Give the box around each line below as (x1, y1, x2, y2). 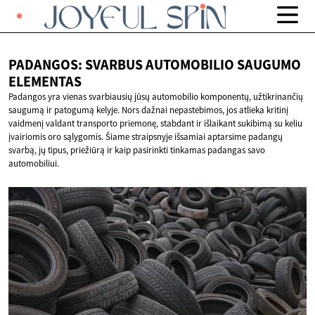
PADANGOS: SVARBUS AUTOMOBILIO (8, 56, 237, 75)
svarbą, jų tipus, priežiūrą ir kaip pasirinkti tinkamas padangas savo (8, 144, 265, 157)
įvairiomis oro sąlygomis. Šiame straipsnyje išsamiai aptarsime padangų (8, 131, 283, 143)
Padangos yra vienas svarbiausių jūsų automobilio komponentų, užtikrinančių (8, 91, 303, 103)
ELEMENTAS (8, 72, 82, 91)
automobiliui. (8, 157, 59, 170)
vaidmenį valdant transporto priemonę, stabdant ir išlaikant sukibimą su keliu (8, 117, 302, 130)
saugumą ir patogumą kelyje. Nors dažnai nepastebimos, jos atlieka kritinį (8, 104, 288, 117)
